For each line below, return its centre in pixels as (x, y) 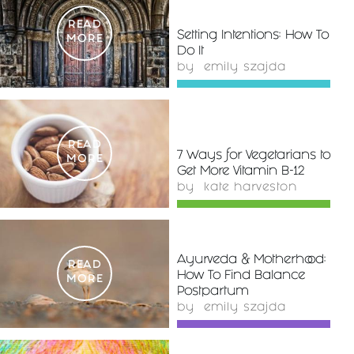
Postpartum (213, 292)
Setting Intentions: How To (253, 36)
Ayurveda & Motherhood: (252, 260)
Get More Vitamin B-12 (241, 171)
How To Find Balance (241, 276)
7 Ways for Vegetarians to (254, 156)
